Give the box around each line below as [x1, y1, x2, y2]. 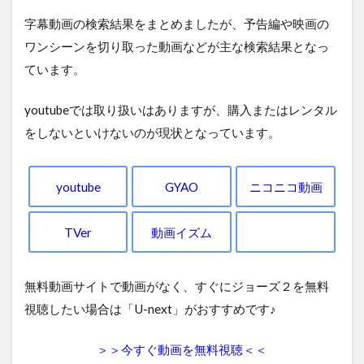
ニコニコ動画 [249, 179, 323, 194]
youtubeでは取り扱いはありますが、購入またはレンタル [24, 102, 337, 118]
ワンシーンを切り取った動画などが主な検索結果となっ [24, 39, 329, 54]
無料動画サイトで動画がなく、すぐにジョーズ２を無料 [24, 279, 329, 294]
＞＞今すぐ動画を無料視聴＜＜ [97, 342, 267, 357]
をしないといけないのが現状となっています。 [24, 125, 280, 141]
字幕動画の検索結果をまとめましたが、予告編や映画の [24, 16, 329, 32]
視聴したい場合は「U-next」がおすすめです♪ [24, 301, 276, 317]
